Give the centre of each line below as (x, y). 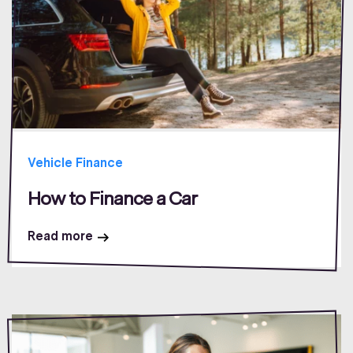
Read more (60, 236)
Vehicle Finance (75, 163)
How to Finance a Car (112, 199)
